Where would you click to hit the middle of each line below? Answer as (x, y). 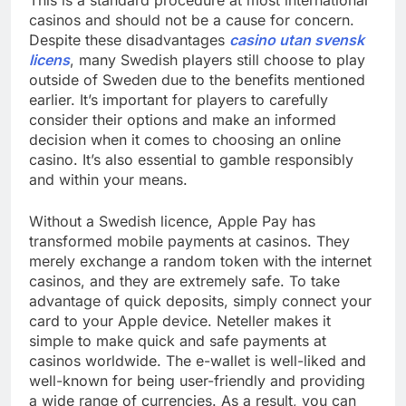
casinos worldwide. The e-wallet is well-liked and (198, 361)
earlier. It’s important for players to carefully (179, 100)
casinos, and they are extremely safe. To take (184, 281)
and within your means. (108, 180)
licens (49, 60)
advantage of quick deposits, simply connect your (200, 301)
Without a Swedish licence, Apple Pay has (172, 222)
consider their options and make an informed (183, 120)
